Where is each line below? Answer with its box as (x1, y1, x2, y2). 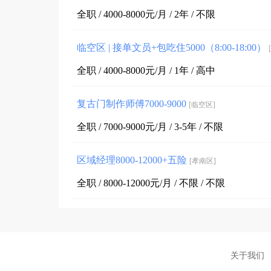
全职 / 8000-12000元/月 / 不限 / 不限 (77, 177, 225, 188)
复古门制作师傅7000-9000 (77, 98, 189, 109)
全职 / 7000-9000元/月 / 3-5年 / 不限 (77, 121, 223, 132)
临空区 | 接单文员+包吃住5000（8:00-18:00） (77, 42, 269, 53)
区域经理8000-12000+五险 (77, 154, 189, 165)
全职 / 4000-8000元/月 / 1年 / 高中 (77, 65, 215, 76)
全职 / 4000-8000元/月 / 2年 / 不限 (77, 8, 215, 19)
